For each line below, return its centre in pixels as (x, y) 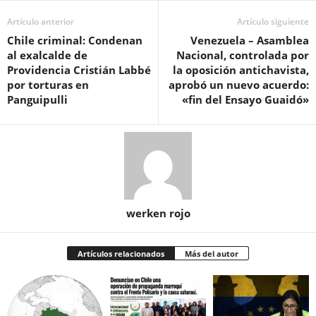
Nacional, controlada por (243, 55)
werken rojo (158, 213)
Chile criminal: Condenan (75, 40)
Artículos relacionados (121, 253)
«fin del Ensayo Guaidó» (245, 99)
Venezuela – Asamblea (250, 40)
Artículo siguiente (273, 21)
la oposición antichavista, (241, 69)
